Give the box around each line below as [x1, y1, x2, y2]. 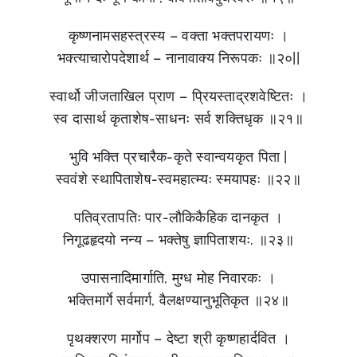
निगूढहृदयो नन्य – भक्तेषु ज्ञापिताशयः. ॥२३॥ [63, 230, 294, 248]
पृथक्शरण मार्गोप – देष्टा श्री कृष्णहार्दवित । [67, 329, 290, 347]
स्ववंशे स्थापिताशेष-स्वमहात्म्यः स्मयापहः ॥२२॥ [55, 170, 302, 187]
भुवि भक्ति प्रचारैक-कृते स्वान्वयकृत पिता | [69, 147, 288, 165]
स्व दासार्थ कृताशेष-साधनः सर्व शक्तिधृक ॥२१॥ [53, 109, 304, 127]
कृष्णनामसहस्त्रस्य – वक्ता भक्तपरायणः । [69, 26, 288, 44]
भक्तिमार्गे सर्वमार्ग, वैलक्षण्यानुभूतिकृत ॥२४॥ [67, 291, 290, 308]
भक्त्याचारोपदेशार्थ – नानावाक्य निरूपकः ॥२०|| [57, 49, 300, 66]
